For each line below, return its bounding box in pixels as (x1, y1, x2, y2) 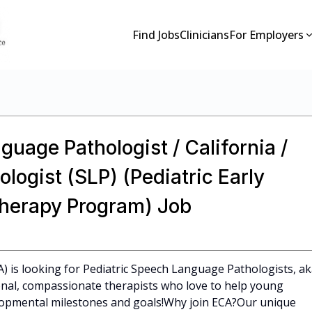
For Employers (229, 27, 304, 42)
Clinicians (180, 27, 230, 42)
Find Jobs (132, 27, 180, 42)
